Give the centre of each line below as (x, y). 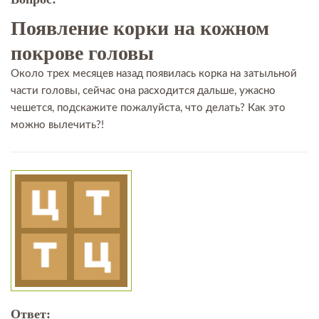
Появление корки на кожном (140, 28)
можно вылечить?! (57, 125)
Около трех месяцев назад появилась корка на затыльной (154, 74)
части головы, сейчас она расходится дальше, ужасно (143, 91)
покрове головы (82, 53)
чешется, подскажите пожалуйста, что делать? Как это (148, 108)
